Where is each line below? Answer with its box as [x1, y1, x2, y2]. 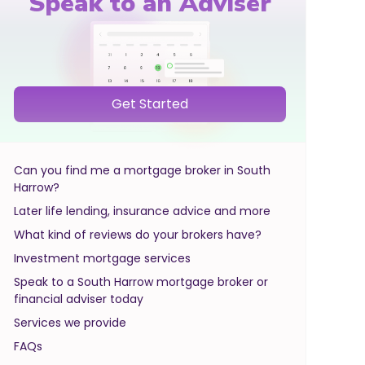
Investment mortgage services [14, 249, 191, 266]
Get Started [112, 94, 188, 113]
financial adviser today [14, 290, 143, 307]
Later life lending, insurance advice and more [14, 202, 270, 219]
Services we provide [14, 314, 126, 331]
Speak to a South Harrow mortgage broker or [14, 273, 268, 290]
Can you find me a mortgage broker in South [14, 161, 270, 178]
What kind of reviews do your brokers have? [14, 226, 262, 243]
